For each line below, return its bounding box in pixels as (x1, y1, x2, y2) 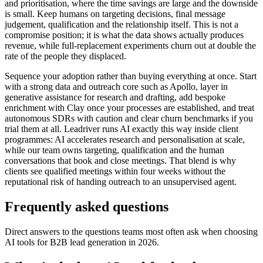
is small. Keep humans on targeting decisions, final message (5, 9, 225, 19)
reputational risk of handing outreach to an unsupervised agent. (5, 177, 237, 187)
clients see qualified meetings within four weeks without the (5, 166, 225, 177)
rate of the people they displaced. (5, 51, 126, 62)
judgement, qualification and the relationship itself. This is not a (5, 19, 238, 30)
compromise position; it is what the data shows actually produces (5, 30, 244, 41)
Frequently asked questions (5, 199, 168, 215)
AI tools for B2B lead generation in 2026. (5, 237, 159, 247)
